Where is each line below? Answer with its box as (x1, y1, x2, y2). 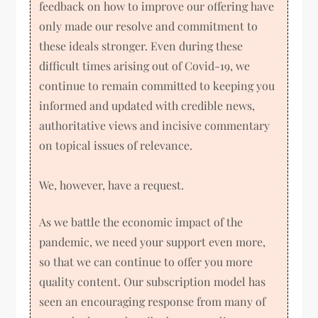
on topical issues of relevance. (39, 137, 193, 153)
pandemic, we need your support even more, (39, 234, 266, 249)
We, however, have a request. (39, 177, 185, 192)
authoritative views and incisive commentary (39, 117, 270, 133)
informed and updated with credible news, (39, 97, 256, 113)
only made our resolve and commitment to (39, 18, 258, 33)
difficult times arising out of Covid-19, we (39, 57, 251, 73)
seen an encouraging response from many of (39, 293, 266, 309)
